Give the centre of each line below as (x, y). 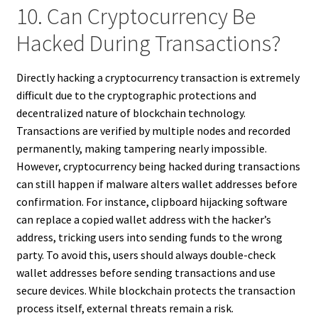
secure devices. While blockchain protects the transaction (155, 291)
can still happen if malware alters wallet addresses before (157, 184)
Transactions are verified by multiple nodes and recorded (153, 131)
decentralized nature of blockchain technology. (131, 113)
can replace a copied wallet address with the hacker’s (143, 220)
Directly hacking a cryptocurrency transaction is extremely (158, 78)
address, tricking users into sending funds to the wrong (149, 237)
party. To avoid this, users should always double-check (146, 255)
